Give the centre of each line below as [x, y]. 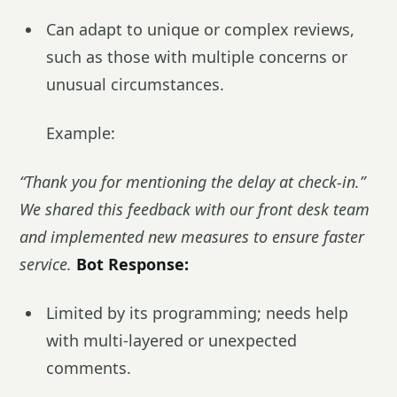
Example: [81, 133]
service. [46, 264]
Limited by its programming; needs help [197, 313]
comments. [89, 368]
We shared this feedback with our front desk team [195, 209]
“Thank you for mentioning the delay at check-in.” [192, 182]
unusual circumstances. [135, 84]
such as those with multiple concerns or [197, 57]
